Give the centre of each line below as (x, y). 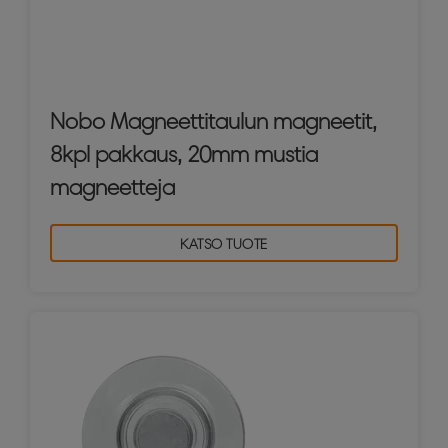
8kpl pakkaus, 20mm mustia (184, 154)
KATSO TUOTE (224, 244)
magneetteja (112, 187)
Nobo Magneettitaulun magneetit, (213, 121)
